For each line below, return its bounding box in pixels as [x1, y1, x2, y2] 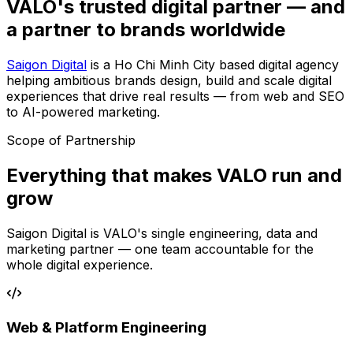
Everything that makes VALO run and [6, 163, 342, 187]
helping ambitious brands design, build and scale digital [6, 72, 332, 88]
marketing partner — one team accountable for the [6, 240, 314, 257]
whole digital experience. [6, 256, 153, 273]
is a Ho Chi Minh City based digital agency [91, 56, 339, 72]
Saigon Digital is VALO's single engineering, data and [6, 225, 318, 241]
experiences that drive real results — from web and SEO [6, 87, 344, 104]
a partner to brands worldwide [6, 17, 285, 41]
